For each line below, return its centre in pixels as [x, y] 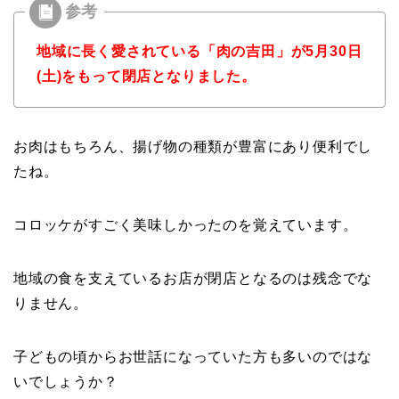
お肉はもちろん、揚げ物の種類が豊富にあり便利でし [193, 146]
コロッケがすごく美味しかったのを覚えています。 [186, 224]
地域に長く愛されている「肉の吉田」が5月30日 [199, 51]
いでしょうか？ [66, 381]
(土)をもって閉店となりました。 [147, 76]
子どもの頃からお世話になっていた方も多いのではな [193, 356]
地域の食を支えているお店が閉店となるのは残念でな [193, 278]
